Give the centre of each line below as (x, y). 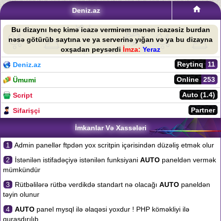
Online (188, 79)
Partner (203, 110)
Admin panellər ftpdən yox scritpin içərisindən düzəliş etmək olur (113, 145)
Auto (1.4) (199, 95)
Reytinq (190, 64)
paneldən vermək (188, 160)
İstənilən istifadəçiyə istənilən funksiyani (76, 160)
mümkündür (22, 170)
